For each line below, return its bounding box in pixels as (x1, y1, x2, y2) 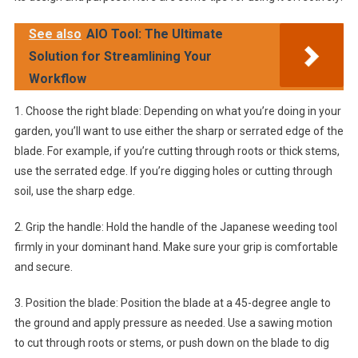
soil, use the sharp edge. (14, 185, 135, 197)
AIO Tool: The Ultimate (86, 26, 223, 42)
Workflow (28, 71, 86, 86)
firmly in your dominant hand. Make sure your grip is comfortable (14, 241, 338, 253)
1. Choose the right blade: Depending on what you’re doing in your (14, 105, 341, 117)
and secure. (14, 261, 73, 273)
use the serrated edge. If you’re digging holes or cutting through (14, 165, 332, 177)
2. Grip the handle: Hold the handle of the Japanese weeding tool (14, 221, 337, 233)
